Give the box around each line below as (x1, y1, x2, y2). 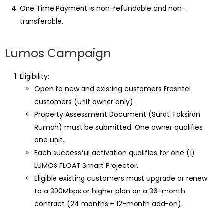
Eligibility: (20, 71, 49, 81)
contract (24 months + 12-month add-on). (34, 199, 183, 209)
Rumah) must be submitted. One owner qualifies (34, 122, 203, 132)
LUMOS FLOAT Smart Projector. (34, 161, 138, 170)
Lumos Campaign (5, 45, 111, 61)
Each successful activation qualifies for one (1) (34, 148, 195, 158)
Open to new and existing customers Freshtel (34, 84, 191, 94)
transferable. (20, 16, 63, 26)
